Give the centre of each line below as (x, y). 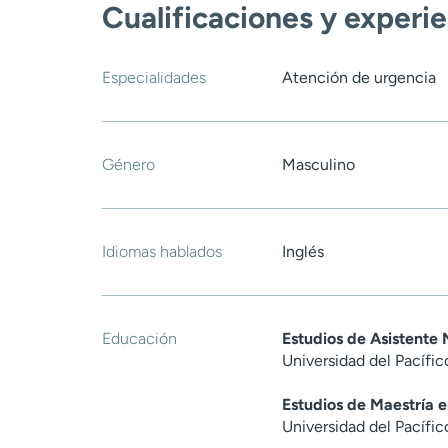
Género (128, 165)
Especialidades (154, 78)
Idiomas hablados (162, 252)
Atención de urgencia (359, 78)
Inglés (303, 252)
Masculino (318, 165)
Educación (139, 339)
